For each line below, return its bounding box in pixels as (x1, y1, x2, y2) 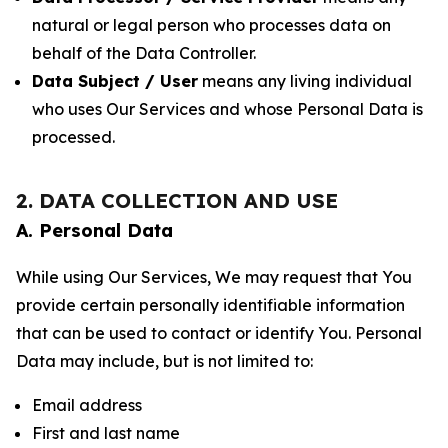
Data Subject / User (32, 71, 198, 91)
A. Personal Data (16, 219, 173, 242)
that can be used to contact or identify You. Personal (16, 323, 422, 343)
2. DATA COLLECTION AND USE (16, 188, 338, 213)
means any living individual (198, 71, 412, 91)
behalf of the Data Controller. (32, 43, 256, 63)
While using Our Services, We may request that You (16, 267, 412, 287)
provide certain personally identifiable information (16, 295, 405, 315)
